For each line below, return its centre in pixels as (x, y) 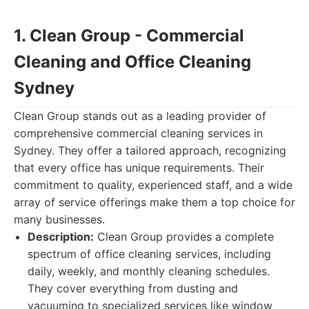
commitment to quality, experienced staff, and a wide (153, 185)
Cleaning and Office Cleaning (132, 62)
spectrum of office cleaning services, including (149, 254)
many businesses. (59, 219)
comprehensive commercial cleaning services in (138, 133)
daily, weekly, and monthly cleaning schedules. (149, 271)
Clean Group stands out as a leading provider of (140, 116)
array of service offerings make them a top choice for (154, 202)
